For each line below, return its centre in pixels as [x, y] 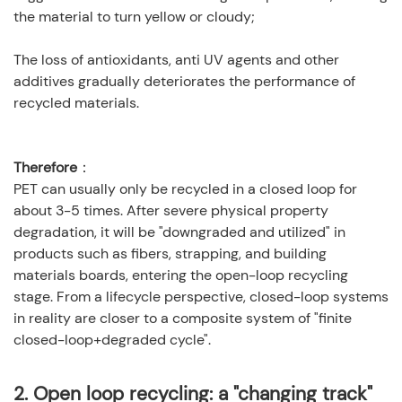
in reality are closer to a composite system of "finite [183, 319]
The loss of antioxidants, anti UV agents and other [176, 60]
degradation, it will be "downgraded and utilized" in [179, 232]
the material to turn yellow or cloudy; [134, 17]
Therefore [45, 168]
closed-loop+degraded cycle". [112, 340]
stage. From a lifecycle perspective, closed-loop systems [201, 297]
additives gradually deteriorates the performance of [184, 82]
